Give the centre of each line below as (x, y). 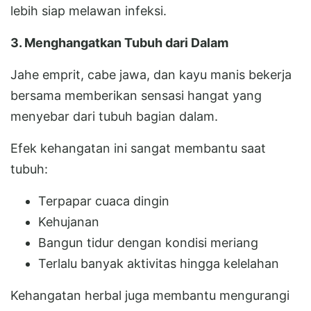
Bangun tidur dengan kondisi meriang (148, 242)
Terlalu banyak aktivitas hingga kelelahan (159, 263)
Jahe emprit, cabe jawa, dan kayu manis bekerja (151, 74)
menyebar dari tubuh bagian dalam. (114, 116)
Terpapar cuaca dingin (104, 201)
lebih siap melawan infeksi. (89, 10)
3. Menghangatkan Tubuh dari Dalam (119, 42)
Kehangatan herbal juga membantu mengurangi (150, 295)
